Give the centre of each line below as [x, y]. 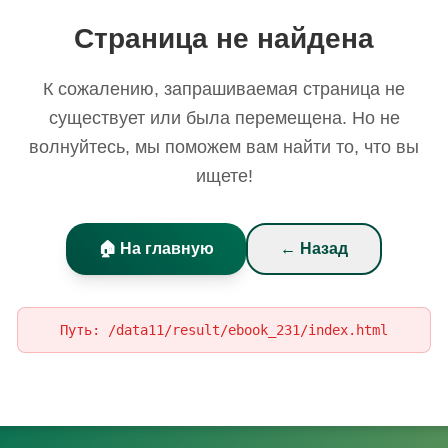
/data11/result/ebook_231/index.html [248, 330]
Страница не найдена [224, 38]
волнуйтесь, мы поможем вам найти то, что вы [224, 147]
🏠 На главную [156, 248]
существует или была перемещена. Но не [224, 118]
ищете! [224, 176]
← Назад [314, 248]
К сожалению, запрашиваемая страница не [224, 89]
